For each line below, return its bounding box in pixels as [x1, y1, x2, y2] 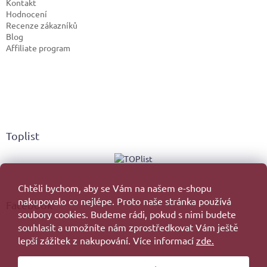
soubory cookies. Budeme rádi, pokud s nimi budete [18, 208, 236, 220]
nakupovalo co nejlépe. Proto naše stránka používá [18, 195, 231, 207]
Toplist [6, 129, 39, 142]
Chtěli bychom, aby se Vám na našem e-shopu [18, 182, 212, 194]
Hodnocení [6, 8, 47, 20]
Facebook [6, 198, 52, 212]
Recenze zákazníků [6, 20, 77, 31]
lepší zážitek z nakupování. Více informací [18, 234, 196, 246]
